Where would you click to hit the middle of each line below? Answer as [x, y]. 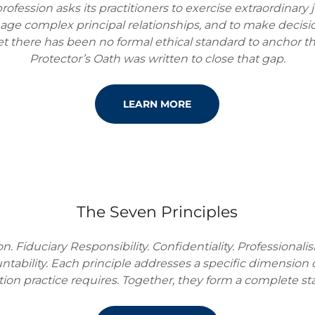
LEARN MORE [157, 104]
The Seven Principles [157, 212]
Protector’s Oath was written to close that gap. [157, 59]
